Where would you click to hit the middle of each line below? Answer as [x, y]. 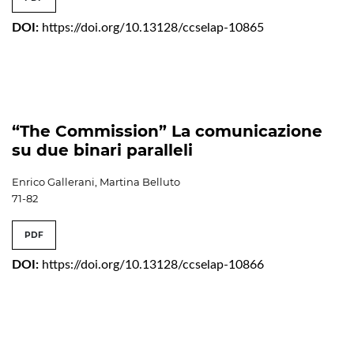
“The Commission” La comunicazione [167, 132]
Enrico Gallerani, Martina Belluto [96, 182]
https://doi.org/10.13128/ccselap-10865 [153, 28]
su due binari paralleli [102, 151]
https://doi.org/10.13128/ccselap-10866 [153, 265]
